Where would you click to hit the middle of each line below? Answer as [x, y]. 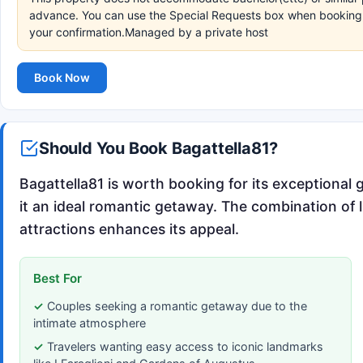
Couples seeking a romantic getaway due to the [177, 305]
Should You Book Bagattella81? [159, 148]
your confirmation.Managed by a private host [149, 32]
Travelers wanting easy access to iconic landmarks [185, 346]
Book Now [62, 77]
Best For [58, 278]
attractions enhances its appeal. [129, 228]
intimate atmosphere [90, 322]
